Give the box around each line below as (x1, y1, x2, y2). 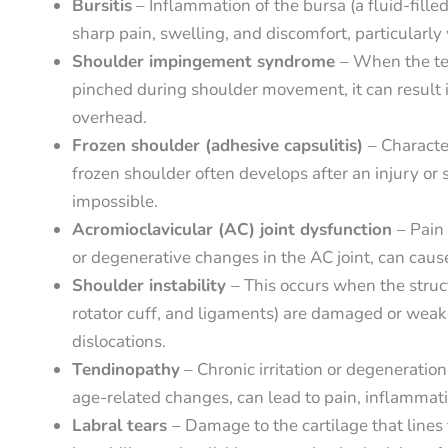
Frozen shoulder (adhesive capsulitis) (72, 133, 368, 157)
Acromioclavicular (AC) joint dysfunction (72, 217, 397, 241)
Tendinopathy (72, 357, 180, 381)
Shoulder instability (72, 273, 231, 297)
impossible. (72, 189, 158, 213)
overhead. (72, 105, 147, 129)
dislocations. (72, 329, 166, 353)
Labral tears (72, 413, 172, 437)
